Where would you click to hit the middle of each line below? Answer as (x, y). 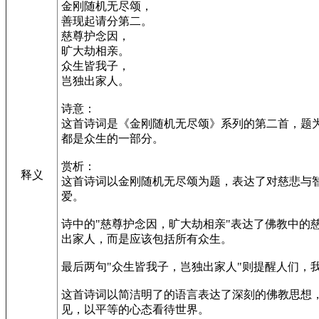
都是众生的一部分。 (113, 138)
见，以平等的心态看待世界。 (135, 309)
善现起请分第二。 (107, 21)
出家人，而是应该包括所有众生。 (147, 239)
